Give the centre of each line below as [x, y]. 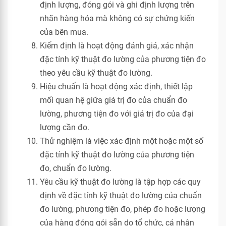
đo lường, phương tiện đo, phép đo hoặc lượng [123, 209]
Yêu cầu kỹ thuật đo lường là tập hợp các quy [120, 182]
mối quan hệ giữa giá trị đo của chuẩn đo [114, 100]
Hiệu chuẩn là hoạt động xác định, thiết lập [116, 87]
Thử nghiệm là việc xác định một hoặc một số [122, 141]
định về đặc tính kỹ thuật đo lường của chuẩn [121, 195]
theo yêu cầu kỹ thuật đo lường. [96, 73]
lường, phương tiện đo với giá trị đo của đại [117, 114]
